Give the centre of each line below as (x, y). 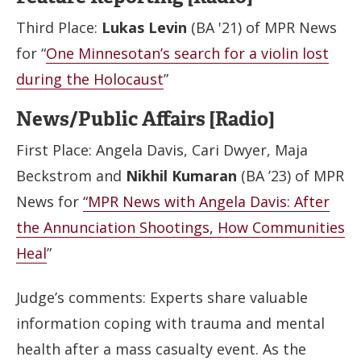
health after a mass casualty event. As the (161, 349)
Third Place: (59, 27)
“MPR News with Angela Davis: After (206, 201)
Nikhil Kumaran (181, 176)
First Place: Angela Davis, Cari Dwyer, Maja (162, 150)
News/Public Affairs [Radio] (145, 119)
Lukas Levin (144, 27)
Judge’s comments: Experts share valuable (162, 297)
